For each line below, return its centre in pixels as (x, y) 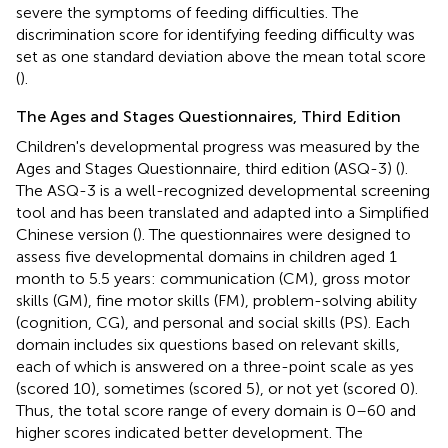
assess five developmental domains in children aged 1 (206, 256)
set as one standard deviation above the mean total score (221, 56)
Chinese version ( (76, 234)
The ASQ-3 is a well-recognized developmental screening (223, 190)
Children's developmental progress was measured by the (218, 146)
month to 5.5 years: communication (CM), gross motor (213, 278)
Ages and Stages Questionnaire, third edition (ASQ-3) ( (208, 168)
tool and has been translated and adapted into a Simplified (222, 212)
